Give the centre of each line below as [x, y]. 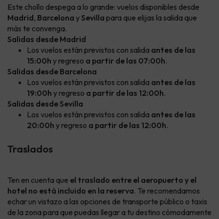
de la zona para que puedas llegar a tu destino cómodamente [109, 212]
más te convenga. [37, 29]
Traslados [30, 149]
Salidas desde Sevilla [45, 104]
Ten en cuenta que [39, 180]
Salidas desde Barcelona [52, 72]
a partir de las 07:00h [125, 61]
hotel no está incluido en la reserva [71, 191]
